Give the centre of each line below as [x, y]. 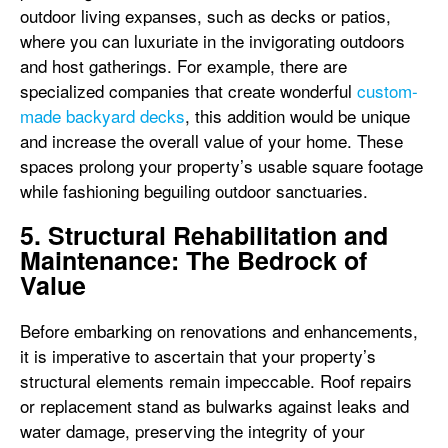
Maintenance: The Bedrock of [193, 260]
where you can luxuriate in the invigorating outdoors [212, 40]
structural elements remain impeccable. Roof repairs [216, 380]
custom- [387, 90]
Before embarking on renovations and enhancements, [219, 330]
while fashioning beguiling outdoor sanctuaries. [194, 190]
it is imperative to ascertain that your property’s [198, 355]
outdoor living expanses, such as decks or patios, [205, 15]
